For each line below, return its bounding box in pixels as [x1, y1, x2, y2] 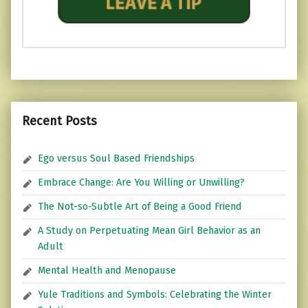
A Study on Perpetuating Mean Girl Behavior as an [38, 224, 261, 237]
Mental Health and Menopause [38, 264, 177, 277]
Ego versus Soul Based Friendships [38, 152, 195, 165]
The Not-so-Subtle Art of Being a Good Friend [38, 200, 243, 213]
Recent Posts [22, 113, 97, 129]
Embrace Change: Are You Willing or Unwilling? [38, 176, 245, 189]
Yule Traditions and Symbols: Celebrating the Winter [38, 288, 272, 301]
